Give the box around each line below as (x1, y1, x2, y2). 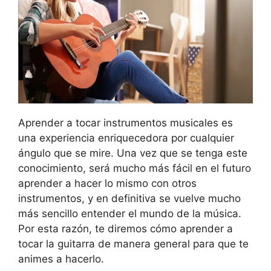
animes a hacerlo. (18, 252, 104, 265)
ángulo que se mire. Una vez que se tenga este (18, 146, 247, 159)
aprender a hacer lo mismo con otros (18, 177, 197, 189)
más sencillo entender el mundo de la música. (18, 207, 241, 220)
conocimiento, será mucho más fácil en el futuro (18, 162, 251, 174)
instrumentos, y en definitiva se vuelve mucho (18, 192, 241, 204)
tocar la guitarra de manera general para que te (18, 237, 249, 250)
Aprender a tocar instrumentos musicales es (18, 116, 233, 129)
